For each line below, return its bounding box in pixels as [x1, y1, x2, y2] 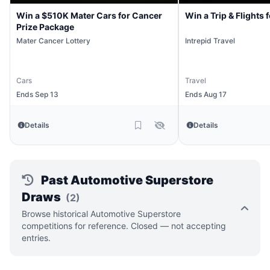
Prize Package [16, 22, 74, 32]
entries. [22, 233, 51, 243]
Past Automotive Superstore [39, 173, 213, 187]
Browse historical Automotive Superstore [22, 209, 181, 219]
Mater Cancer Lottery [16, 36, 90, 45]
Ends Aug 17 [185, 90, 227, 99]
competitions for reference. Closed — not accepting [22, 221, 226, 231]
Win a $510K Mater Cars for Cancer [16, 10, 162, 20]
